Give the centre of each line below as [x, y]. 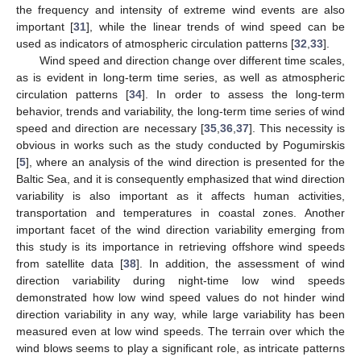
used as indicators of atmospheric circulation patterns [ [155, 43]
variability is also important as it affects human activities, [180, 195]
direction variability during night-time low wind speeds [180, 280]
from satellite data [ [70, 263]
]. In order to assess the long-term [243, 94]
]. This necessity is [297, 128]
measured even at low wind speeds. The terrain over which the [180, 331]
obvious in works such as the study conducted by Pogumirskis [180, 145]
